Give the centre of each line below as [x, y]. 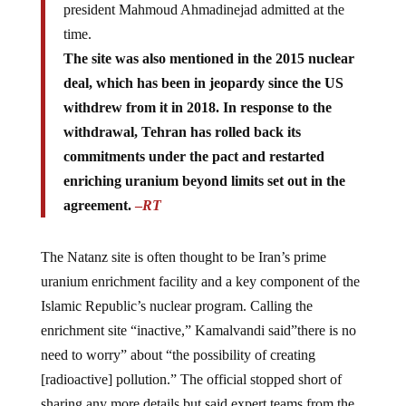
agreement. [97, 190]
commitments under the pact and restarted [193, 141]
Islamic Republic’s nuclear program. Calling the [176, 291]
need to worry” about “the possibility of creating [178, 340]
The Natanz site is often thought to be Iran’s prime [183, 242]
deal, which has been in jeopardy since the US [203, 68]
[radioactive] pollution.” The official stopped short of [191, 364]
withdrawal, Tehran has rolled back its [182, 117]
